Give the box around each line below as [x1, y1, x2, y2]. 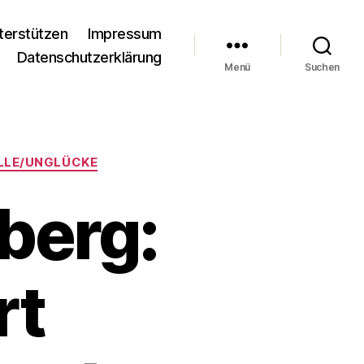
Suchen [304, 60, 340, 73]
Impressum [88, 24, 162, 42]
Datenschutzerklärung [16, 48, 162, 66]
